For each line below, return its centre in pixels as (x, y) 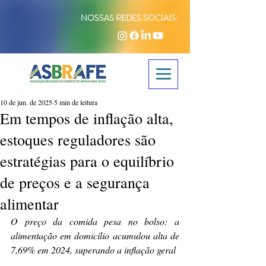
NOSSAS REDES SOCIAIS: (129, 18)
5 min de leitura (76, 102)
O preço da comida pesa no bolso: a (95, 221)
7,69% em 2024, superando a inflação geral (93, 250)
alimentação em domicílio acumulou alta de (95, 235)
